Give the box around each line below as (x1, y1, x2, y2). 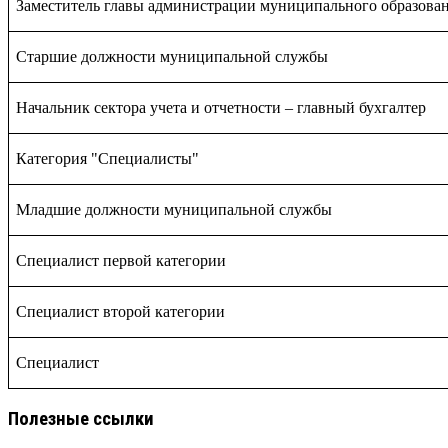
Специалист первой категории (16, 252, 227, 270)
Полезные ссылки (8, 408, 154, 431)
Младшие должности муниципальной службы (16, 201, 333, 219)
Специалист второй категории (16, 303, 226, 321)
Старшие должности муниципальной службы (16, 48, 329, 66)
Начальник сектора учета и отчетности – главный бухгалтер (16, 99, 427, 117)
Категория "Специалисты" (16, 150, 200, 168)
